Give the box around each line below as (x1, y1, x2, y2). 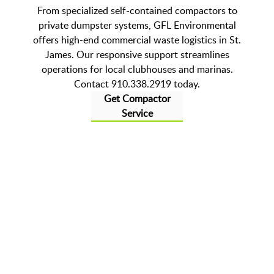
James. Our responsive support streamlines (45, 48, 229, 62)
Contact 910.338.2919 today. (74, 77, 200, 91)
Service (121, 106, 153, 120)
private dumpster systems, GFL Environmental (38, 18, 236, 32)
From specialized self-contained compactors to (37, 4, 237, 18)
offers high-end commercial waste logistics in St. (33, 33, 241, 47)
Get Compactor (103, 92, 171, 106)
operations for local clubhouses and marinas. (41, 62, 233, 76)
